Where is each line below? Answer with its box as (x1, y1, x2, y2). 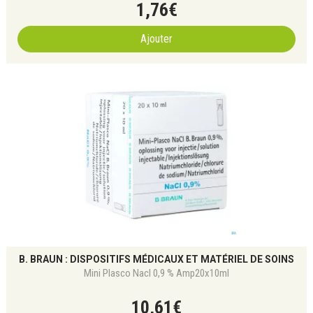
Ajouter (140, 32, 173, 45)
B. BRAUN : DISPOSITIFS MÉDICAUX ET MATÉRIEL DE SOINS (19, 254, 294, 265)
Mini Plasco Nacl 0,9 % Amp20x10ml (84, 267, 229, 279)
